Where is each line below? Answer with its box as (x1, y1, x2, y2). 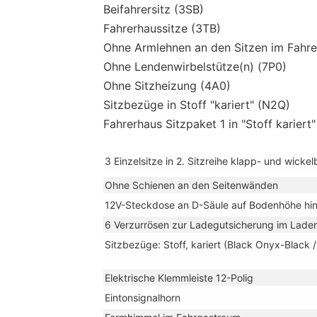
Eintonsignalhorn (105, 291, 180, 304)
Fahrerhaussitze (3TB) (103, 21, 221, 35)
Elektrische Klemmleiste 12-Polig (105, 271, 253, 284)
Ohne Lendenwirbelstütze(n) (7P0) (103, 59, 287, 74)
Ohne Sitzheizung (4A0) (103, 78, 231, 93)
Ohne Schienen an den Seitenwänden (105, 178, 278, 191)
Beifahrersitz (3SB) (103, 1, 204, 16)
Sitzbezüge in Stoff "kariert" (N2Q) (103, 97, 290, 112)
